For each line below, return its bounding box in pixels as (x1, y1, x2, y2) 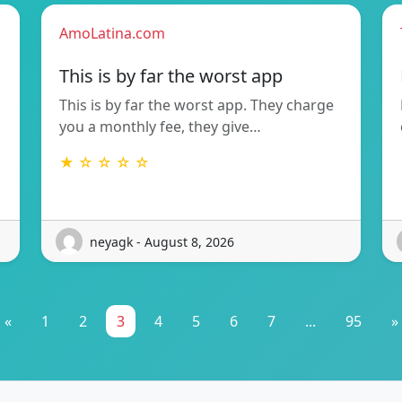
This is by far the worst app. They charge (59, 95, 334, 116)
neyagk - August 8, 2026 (90, 232, 234, 250)
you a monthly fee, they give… (59, 117, 261, 137)
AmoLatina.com (59, 23, 165, 44)
